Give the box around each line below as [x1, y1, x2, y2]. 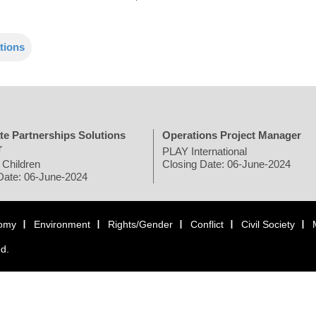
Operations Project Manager [162, 128, 301, 141]
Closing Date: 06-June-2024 [162, 157, 291, 170]
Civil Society [241, 218, 295, 230]
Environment [34, 218, 90, 230]
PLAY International [162, 145, 247, 157]
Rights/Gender [108, 218, 173, 230]
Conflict [190, 218, 224, 230]
